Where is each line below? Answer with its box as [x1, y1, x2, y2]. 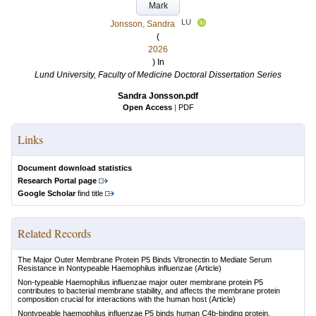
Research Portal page [18, 176, 97, 185]
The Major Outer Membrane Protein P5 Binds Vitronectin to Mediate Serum [18, 255, 272, 264]
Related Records [18, 226, 91, 241]
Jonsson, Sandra [110, 19, 175, 29]
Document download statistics [18, 164, 132, 172]
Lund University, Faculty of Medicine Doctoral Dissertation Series [35, 70, 281, 80]
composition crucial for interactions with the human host [18, 295, 207, 303]
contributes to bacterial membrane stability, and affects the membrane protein [18, 286, 280, 295]
